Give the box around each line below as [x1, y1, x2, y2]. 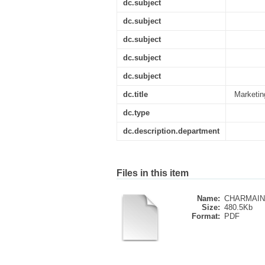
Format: [192, 212, 220, 221]
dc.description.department [123, 127, 219, 135]
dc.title [123, 90, 148, 99]
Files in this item [117, 168, 189, 178]
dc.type [123, 108, 150, 117]
